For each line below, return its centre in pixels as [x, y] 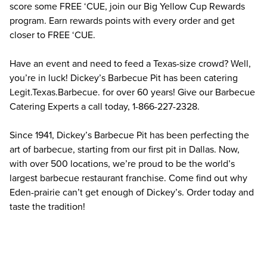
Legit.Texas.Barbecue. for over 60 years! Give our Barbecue [132, 92]
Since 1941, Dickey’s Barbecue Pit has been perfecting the [129, 135]
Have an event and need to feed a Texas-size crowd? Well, [130, 63]
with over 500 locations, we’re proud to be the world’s [122, 164]
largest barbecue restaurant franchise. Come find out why [128, 178]
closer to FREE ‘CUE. [52, 35]
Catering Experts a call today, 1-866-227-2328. [105, 106]
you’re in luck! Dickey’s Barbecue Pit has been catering [124, 78]
